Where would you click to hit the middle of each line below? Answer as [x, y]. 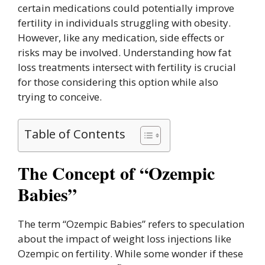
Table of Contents [75, 134]
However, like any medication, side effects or [121, 37]
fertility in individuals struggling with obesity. [124, 22]
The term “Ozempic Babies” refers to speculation [131, 224]
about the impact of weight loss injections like [125, 239]
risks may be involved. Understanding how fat [125, 52]
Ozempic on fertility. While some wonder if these [130, 254]
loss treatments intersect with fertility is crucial [127, 67]
